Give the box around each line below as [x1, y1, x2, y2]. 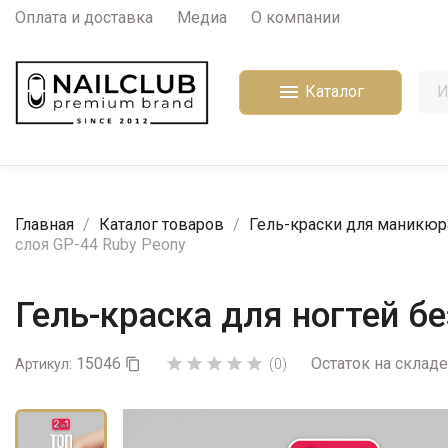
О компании [251, 8, 340, 27]
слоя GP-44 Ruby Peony [15, 234, 186, 254]
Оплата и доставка [15, 8, 153, 27]
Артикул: [15, 355, 72, 372]
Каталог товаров [99, 214, 224, 234]
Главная [15, 214, 74, 234]
